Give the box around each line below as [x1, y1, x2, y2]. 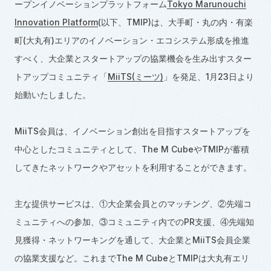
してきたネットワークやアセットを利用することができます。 [14, 162, 252, 172]
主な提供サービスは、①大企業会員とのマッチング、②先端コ [14, 198, 252, 209]
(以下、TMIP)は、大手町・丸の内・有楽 [97, 16, 253, 27]
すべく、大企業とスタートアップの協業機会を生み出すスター [14, 53, 252, 64]
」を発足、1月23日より [163, 71, 254, 82]
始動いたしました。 [14, 89, 91, 100]
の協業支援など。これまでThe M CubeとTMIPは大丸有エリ [14, 252, 249, 263]
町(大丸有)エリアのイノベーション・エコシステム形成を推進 [14, 34, 249, 45]
